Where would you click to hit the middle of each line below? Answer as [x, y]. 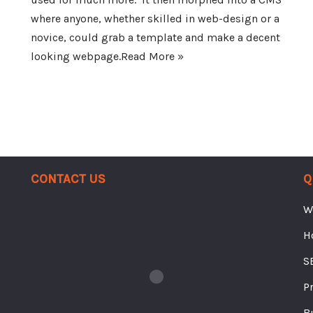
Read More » [152, 56]
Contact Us [68, 177]
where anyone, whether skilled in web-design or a [155, 19]
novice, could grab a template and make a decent [155, 37]
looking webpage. [76, 56]
